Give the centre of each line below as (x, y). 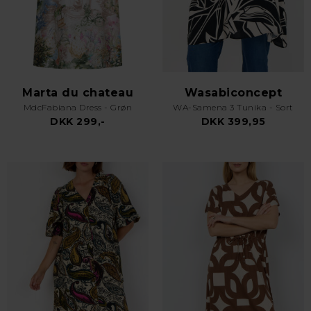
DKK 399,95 (233, 121)
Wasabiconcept (233, 93)
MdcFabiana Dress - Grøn (78, 107)
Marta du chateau (78, 93)
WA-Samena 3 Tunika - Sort (233, 107)
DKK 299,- (78, 121)
